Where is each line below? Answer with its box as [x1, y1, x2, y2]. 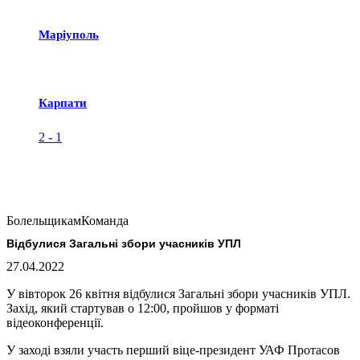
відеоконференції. [6, 316, 104, 330]
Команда [81, 213, 129, 227]
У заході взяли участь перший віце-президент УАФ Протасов [6, 343, 340, 358]
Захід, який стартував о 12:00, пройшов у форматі [6, 301, 279, 316]
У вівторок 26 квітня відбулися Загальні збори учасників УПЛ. [6, 287, 350, 301]
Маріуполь [39, 27, 99, 41]
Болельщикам [6, 213, 81, 227]
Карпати [39, 96, 87, 109]
